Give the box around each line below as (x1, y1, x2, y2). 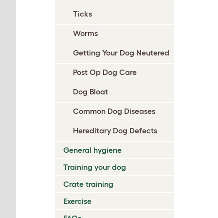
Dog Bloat (73, 87, 108, 96)
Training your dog (63, 163, 126, 171)
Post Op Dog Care (73, 68, 137, 76)
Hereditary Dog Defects (73, 126, 157, 135)
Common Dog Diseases (73, 107, 155, 115)
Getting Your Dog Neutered (73, 48, 169, 57)
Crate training (63, 180, 113, 188)
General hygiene (63, 145, 122, 154)
